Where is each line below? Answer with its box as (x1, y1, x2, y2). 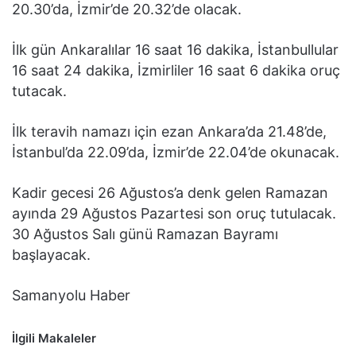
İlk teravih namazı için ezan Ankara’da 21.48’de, (12, 123, 327, 140)
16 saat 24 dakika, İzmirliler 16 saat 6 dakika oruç (12, 62, 340, 79)
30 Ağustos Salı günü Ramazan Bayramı (12, 226, 278, 242)
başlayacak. (12, 246, 91, 263)
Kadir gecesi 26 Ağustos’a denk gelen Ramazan (12, 184, 328, 201)
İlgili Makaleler (12, 331, 96, 346)
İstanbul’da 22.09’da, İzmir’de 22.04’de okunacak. (12, 144, 339, 161)
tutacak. (12, 83, 67, 99)
